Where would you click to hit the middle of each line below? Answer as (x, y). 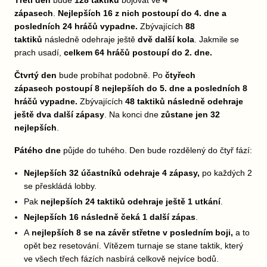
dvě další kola (165, 39)
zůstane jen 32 (190, 114)
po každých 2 (226, 173)
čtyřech (180, 75)
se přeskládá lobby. (60, 186)
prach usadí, (39, 52)
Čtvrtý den (35, 75)
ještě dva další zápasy (59, 114)
